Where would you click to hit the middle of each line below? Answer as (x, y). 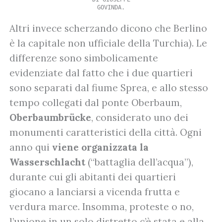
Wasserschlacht (47, 162)
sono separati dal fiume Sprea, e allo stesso (109, 87)
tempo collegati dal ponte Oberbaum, (96, 102)
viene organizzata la (100, 147)
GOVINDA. (111, 7)
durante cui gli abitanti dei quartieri (93, 177)
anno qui (31, 147)
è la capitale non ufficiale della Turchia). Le (108, 43)
